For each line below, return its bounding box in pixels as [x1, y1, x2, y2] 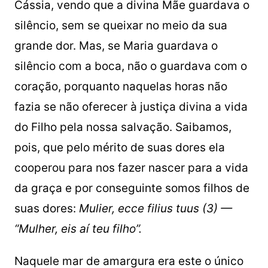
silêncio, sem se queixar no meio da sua [14, 19, 227, 33]
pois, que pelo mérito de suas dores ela [14, 141, 225, 155]
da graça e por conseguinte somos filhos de [14, 181, 249, 196]
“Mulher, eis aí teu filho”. [14, 222, 142, 236]
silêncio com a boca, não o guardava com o [14, 59, 247, 74]
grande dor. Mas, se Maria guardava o [14, 39, 218, 53]
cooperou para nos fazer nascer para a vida [14, 161, 248, 175]
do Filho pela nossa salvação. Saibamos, [14, 120, 232, 135]
